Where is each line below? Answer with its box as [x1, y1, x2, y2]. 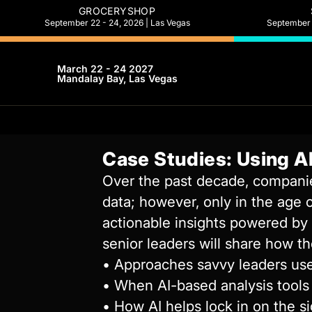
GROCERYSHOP [78, 5, 156, 17]
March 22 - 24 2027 [57, 62, 154, 75]
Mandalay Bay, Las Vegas [57, 72, 178, 84]
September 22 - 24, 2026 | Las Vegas [44, 17, 190, 28]
